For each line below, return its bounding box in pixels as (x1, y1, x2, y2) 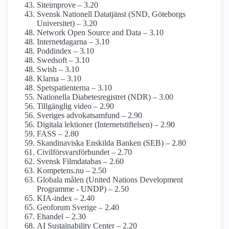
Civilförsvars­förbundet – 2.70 (37, 148, 132, 157)
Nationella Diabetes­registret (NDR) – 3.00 (37, 93, 173, 102)
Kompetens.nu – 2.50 (37, 166, 106, 175)
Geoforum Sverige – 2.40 (37, 203, 119, 212)
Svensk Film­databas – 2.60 (37, 157, 124, 166)
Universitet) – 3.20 (37, 19, 97, 28)
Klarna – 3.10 (37, 74, 81, 83)
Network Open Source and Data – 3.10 (37, 28, 164, 37)
